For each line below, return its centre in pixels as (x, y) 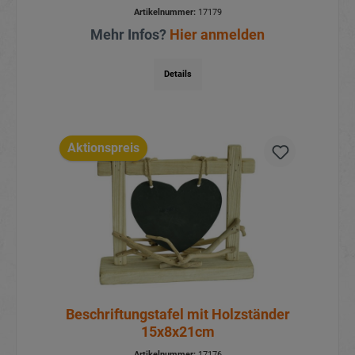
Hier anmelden (217, 34)
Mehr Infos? (130, 34)
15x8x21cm (177, 332)
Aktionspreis (103, 148)
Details (177, 74)
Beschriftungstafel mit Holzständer (177, 315)
